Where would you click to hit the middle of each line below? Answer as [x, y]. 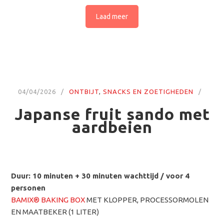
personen [28, 187]
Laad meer [112, 16]
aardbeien [112, 127]
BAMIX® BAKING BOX [48, 199]
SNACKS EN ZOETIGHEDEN [148, 92]
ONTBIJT [84, 92]
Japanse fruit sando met [112, 114]
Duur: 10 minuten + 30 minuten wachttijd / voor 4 [100, 175]
